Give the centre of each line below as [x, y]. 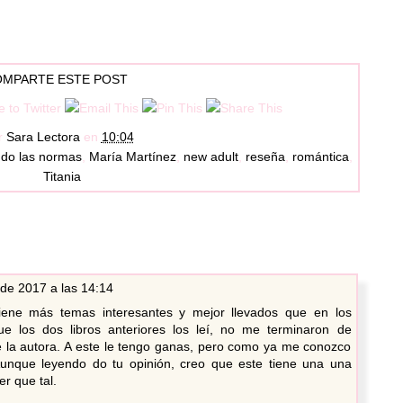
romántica [321, 157]
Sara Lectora [43, 137]
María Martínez [133, 157]
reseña [265, 157]
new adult [211, 157]
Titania [62, 177]
